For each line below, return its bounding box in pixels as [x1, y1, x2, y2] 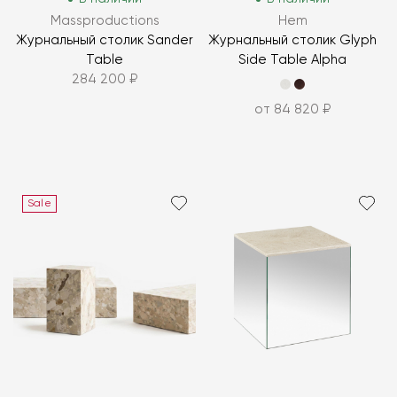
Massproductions [50, 14, 160, 28]
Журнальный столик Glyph [208, 34, 377, 48]
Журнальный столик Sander [16, 34, 193, 48]
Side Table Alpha [238, 53, 346, 67]
